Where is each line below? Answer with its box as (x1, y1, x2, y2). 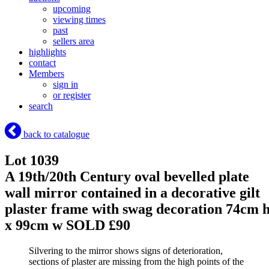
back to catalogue (21, 129, 89, 140)
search (29, 101, 53, 112)
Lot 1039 (5, 153, 59, 169)
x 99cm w (5, 217, 66, 234)
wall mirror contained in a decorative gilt (5, 185, 260, 201)
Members (29, 68, 64, 79)
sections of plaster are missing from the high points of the (29, 256, 244, 267)
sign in (53, 79, 78, 90)
